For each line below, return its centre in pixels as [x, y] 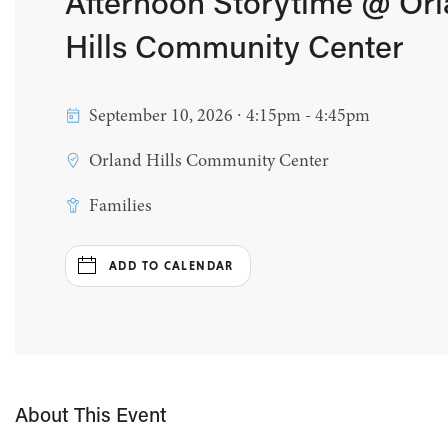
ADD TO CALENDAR [171, 266]
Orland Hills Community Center [209, 161]
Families [120, 206]
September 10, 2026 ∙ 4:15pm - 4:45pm [229, 116]
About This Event [91, 417]
